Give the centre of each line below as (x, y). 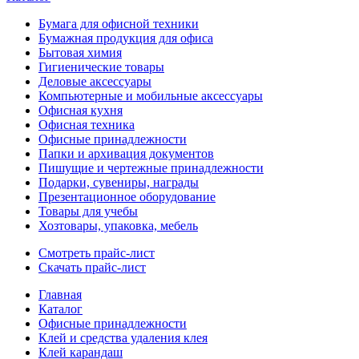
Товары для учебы (88, 211)
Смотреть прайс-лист (97, 253)
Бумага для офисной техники (119, 24)
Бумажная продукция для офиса (126, 38)
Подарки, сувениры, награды (119, 182)
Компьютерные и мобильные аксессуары (151, 96)
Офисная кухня (81, 110)
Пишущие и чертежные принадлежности (151, 168)
